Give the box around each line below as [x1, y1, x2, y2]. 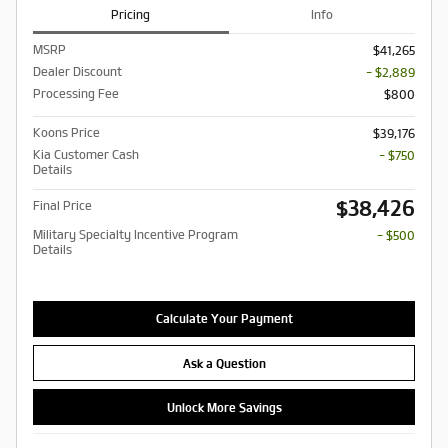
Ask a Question [182, 356, 266, 370]
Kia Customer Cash [33, 147, 139, 161]
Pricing [111, 8, 151, 22]
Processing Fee [33, 86, 119, 100]
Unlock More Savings [166, 400, 282, 414]
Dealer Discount [33, 64, 122, 78]
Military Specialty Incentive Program [33, 227, 238, 241]
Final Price [33, 198, 92, 212]
